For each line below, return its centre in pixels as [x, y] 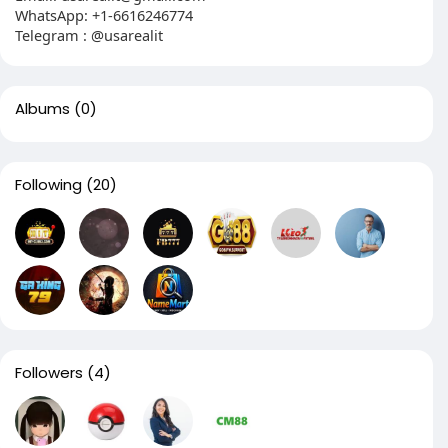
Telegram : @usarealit [89, 35]
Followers [49, 372]
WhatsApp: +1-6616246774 [104, 15]
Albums [42, 108]
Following [48, 184]
